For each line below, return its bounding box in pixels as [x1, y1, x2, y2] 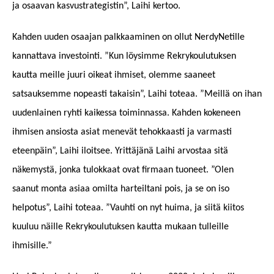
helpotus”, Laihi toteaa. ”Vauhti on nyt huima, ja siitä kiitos [12, 202, 244, 213]
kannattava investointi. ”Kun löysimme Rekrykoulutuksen [12, 51, 236, 61]
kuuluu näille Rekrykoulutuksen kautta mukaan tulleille [12, 221, 229, 232]
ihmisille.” [12, 240, 52, 251]
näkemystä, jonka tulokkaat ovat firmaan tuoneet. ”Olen [12, 165, 234, 175]
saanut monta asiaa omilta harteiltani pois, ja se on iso [12, 183, 229, 194]
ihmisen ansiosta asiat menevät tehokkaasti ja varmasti [12, 127, 232, 137]
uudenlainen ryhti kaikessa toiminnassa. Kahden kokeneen [12, 108, 240, 118]
